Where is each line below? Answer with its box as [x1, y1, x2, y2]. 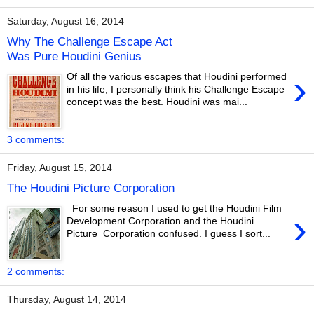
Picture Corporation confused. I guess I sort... [67, 228, 271, 240]
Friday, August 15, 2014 [7, 162, 112, 174]
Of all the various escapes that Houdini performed [67, 71, 287, 83]
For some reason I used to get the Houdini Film [67, 203, 282, 214]
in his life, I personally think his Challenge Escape [67, 83, 285, 95]
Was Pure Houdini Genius [7, 49, 142, 64]
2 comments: [7, 265, 64, 277]
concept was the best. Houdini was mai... [67, 96, 248, 108]
